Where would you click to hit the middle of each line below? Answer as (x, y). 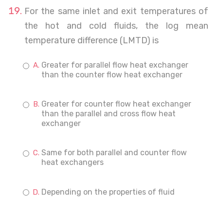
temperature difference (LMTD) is (91, 40)
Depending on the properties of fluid (108, 192)
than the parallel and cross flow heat (109, 114)
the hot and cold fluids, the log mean (116, 26)
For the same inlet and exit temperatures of (116, 11)
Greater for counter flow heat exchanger (116, 104)
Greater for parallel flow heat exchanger (115, 65)
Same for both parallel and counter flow (114, 153)
